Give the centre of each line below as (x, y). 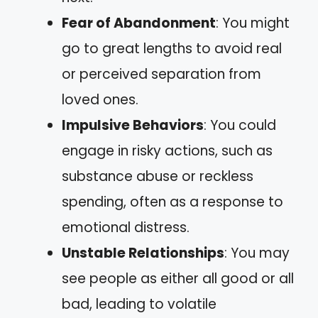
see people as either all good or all (178, 279)
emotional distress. (126, 227)
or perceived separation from (161, 74)
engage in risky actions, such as (167, 151)
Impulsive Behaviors (133, 125)
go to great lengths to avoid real (172, 49)
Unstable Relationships (143, 253)
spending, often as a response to (172, 202)
